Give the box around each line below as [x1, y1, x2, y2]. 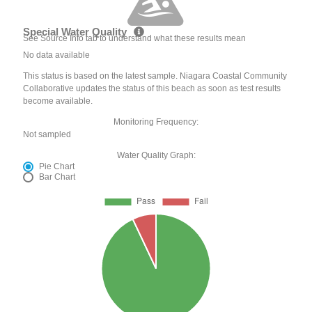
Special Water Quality [23, 26, 130, 38]
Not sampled [23, 129, 72, 139]
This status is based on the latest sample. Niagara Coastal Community [23, 70, 288, 81]
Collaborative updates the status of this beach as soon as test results [23, 83, 281, 93]
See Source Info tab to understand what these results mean [23, 33, 247, 43]
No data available [23, 49, 91, 60]
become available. [23, 95, 93, 106]
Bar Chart [39, 171, 76, 182]
